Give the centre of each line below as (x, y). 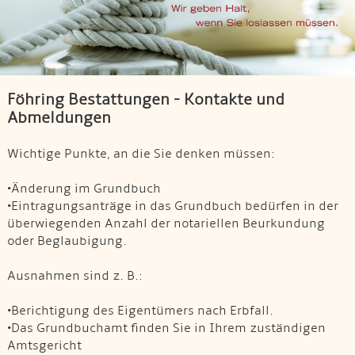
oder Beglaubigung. (67, 240)
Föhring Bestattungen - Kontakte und (145, 99)
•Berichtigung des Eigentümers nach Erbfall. (140, 310)
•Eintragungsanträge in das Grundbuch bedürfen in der (172, 206)
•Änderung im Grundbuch (84, 188)
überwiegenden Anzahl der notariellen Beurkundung (166, 223)
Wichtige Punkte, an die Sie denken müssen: (141, 153)
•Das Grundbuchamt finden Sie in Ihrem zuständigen (166, 328)
